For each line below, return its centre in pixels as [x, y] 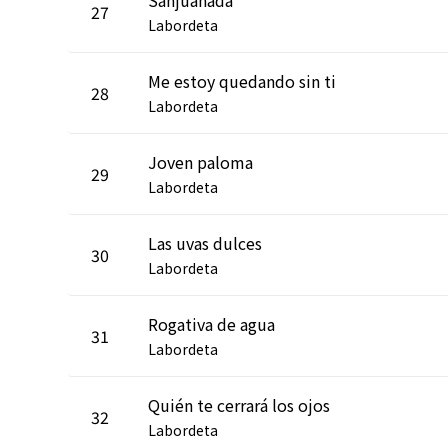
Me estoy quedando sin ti [242, 80]
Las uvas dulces [205, 242]
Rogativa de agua [211, 323]
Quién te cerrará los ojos [239, 404]
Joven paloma [200, 161]
